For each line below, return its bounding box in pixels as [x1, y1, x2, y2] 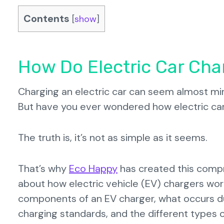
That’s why [18, 161, 69, 175]
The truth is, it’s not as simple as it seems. [18, 130, 207, 144]
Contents [23, 11, 69, 25]
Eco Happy [69, 161, 117, 175]
